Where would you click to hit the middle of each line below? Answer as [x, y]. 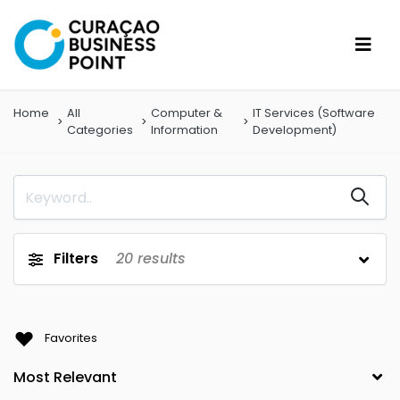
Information [184, 130]
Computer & [187, 113]
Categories [100, 130]
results [159, 258]
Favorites [71, 337]
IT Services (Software [314, 113]
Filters [76, 258]
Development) [295, 130]
